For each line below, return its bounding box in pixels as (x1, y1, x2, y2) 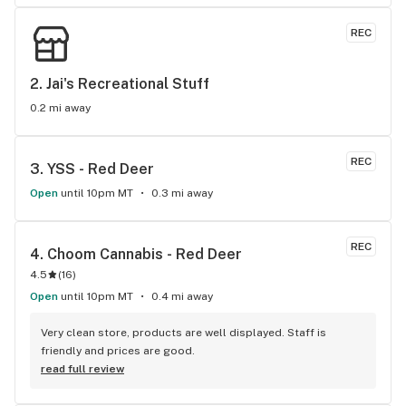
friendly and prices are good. (41, 344, 195, 357)
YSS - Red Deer (47, 160, 154, 178)
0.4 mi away (151, 290, 213, 303)
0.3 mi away (151, 187, 213, 199)
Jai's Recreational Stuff (46, 75, 209, 92)
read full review (41, 362, 124, 375)
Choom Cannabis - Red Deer (47, 246, 242, 263)
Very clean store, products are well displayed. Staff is (41, 326, 326, 339)
